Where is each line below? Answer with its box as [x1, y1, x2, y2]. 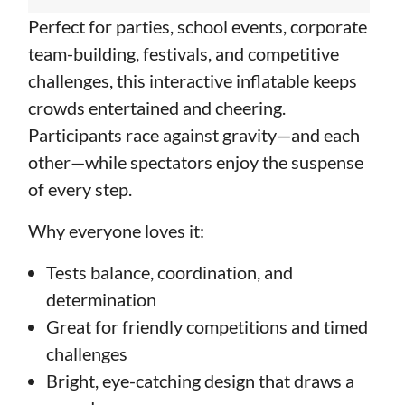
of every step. [27, 178, 132, 201]
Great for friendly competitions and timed [45, 316, 368, 338]
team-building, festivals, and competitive [27, 42, 339, 65]
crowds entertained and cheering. [27, 97, 286, 119]
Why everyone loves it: [27, 220, 204, 242]
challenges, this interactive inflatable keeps [27, 70, 357, 92]
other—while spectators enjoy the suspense [27, 151, 363, 174]
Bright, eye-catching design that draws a [45, 370, 354, 392]
